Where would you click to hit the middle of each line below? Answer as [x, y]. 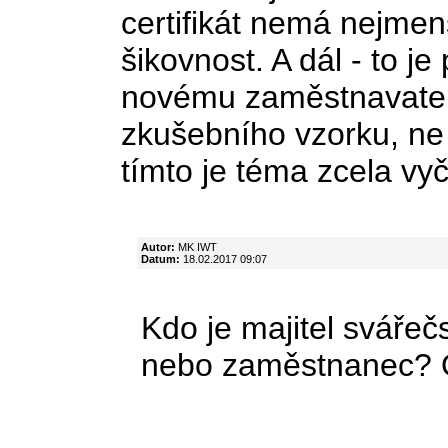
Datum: [160, 258]
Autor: [158, 246]
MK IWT [196, 246]
